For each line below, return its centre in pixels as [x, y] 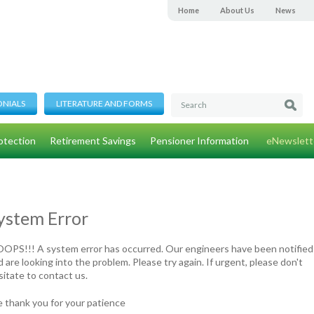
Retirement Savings [93, 141]
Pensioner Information [199, 141]
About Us [237, 10]
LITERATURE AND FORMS [104, 103]
